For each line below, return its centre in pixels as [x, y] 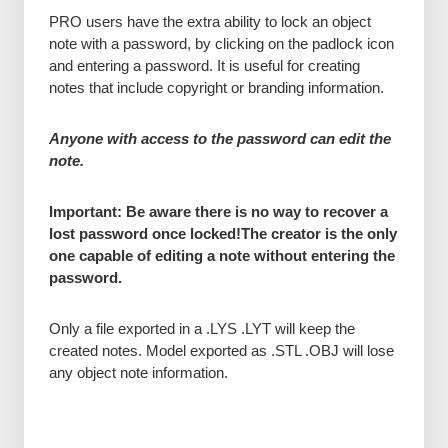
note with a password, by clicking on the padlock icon [221, 43]
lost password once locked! [144, 233]
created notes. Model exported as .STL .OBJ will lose [221, 350]
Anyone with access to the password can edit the [219, 138]
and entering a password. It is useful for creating [204, 65]
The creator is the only [318, 233]
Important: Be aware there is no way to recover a [218, 211]
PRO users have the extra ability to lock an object [209, 21]
